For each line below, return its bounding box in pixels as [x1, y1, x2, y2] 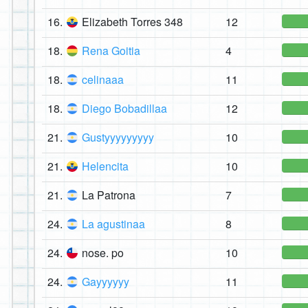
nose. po [82, 245, 124, 261]
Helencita [82, 158, 129, 175]
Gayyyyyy [82, 274, 129, 290]
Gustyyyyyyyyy [82, 129, 154, 146]
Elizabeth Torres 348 [82, 14, 183, 30]
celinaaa [82, 71, 124, 88]
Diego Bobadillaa [82, 100, 167, 117]
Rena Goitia [82, 43, 140, 59]
